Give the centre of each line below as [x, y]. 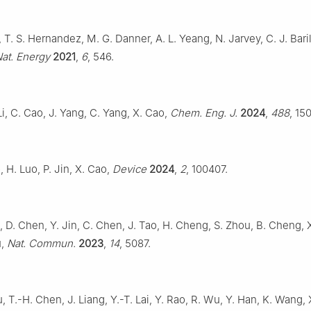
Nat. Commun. [41, 243]
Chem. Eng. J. [204, 112]
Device [129, 169]
